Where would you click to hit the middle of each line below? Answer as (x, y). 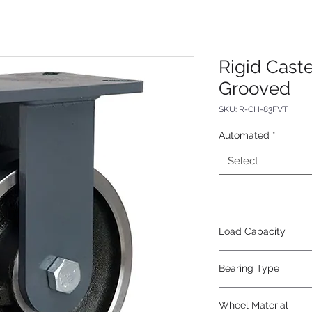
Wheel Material (253, 305)
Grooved (255, 88)
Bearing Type (249, 268)
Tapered (238, 294)
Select (243, 161)
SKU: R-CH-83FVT (253, 109)
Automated (244, 135)
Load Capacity (252, 231)
